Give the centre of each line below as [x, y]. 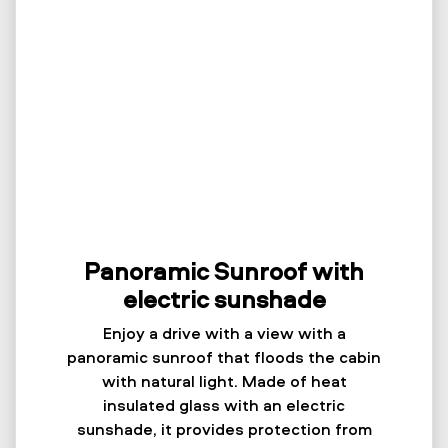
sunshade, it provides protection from [224, 429]
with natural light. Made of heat [224, 381]
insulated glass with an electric [224, 405]
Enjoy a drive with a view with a [224, 333]
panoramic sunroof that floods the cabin [224, 357]
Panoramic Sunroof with [224, 271]
